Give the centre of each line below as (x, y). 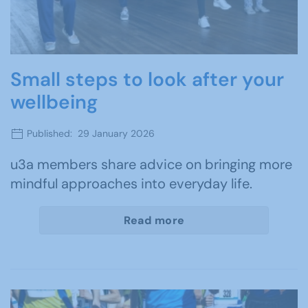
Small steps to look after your (147, 79)
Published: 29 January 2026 (89, 133)
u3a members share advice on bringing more (151, 165)
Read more (154, 221)
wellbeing (54, 102)
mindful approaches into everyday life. (131, 184)
